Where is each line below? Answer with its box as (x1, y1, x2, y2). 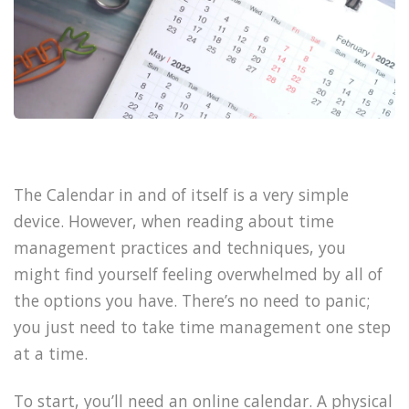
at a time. (14, 341, 88, 364)
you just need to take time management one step (14, 315, 391, 338)
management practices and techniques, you (14, 236, 346, 258)
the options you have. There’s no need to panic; (14, 288, 370, 311)
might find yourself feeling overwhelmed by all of (14, 262, 383, 285)
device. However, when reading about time (14, 209, 334, 232)
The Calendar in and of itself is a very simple (14, 183, 349, 205)
